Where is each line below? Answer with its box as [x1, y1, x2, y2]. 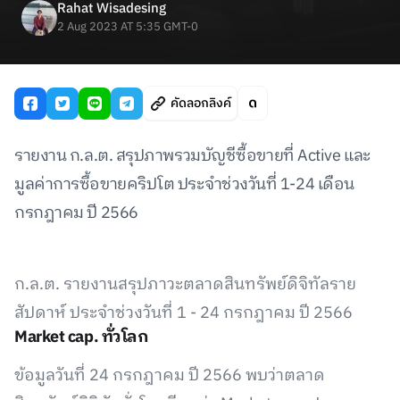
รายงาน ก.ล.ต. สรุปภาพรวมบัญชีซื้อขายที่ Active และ [14, 143, 371, 170]
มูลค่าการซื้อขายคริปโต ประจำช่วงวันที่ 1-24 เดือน [14, 171, 354, 198]
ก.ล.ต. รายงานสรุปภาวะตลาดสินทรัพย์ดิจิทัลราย [14, 271, 356, 298]
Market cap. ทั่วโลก [14, 324, 149, 351]
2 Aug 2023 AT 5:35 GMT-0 [57, 17, 198, 37]
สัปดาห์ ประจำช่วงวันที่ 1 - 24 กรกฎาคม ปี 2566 [14, 300, 353, 327]
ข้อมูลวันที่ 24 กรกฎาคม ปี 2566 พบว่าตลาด [14, 362, 325, 389]
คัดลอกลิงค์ [171, 93, 231, 113]
